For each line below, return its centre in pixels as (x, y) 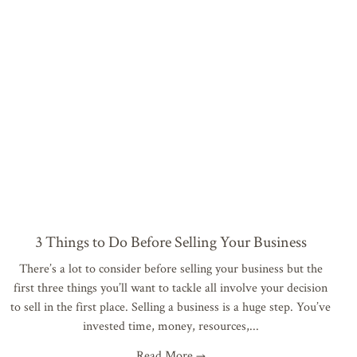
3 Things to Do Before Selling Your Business (171, 242)
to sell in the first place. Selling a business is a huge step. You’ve (171, 307)
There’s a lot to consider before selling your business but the (171, 269)
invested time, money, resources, (166, 326)
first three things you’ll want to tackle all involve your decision (171, 288)
